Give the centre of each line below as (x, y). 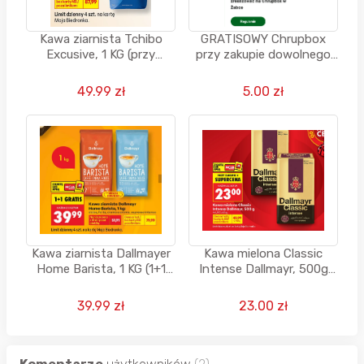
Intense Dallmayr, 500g (263, 269)
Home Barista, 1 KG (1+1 (101, 269)
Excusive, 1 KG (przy (101, 54)
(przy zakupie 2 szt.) (263, 284)
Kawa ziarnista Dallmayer (101, 253)
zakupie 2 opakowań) (101, 69)
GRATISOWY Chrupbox (263, 39)
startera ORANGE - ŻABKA (263, 69)
